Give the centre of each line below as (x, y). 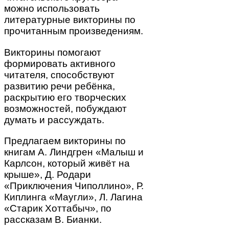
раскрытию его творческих (65, 97)
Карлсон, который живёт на (67, 163)
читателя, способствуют (59, 75)
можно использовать (52, 9)
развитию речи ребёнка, (60, 86)
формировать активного (60, 63)
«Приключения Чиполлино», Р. (74, 186)
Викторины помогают (53, 52)
